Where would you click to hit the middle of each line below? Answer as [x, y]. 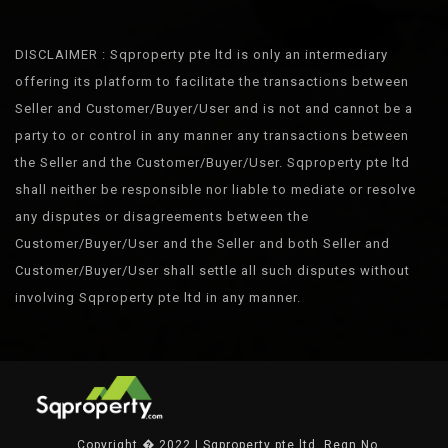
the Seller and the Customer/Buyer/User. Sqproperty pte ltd [212, 162]
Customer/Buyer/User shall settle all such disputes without [212, 270]
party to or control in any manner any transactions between [212, 135]
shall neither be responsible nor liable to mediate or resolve [215, 189]
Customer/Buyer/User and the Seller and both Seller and [202, 243]
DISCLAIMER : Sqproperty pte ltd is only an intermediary [201, 54]
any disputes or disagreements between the [162, 216]
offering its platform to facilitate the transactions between [212, 81]
